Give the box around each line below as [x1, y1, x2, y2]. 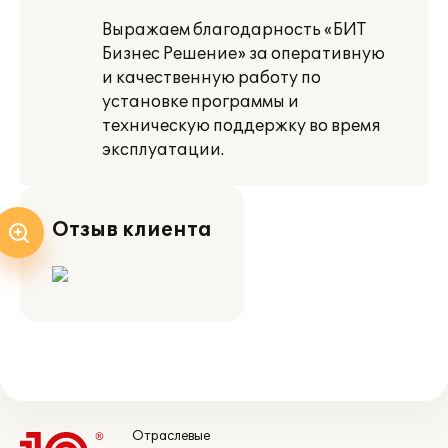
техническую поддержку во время [102, 116, 381, 136]
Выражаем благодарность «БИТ [102, 20, 366, 40]
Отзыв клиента [52, 218, 212, 242]
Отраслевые [132, 428, 210, 444]
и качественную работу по [102, 68, 321, 88]
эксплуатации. [102, 140, 224, 160]
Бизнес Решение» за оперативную [102, 44, 385, 64]
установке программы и [102, 92, 299, 112]
